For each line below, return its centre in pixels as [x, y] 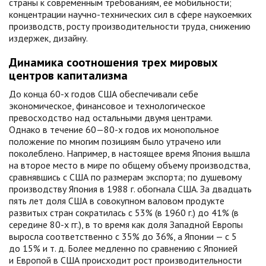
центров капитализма [68, 75]
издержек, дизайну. [48, 38]
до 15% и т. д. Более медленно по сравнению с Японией [123, 248]
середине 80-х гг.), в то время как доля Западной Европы [126, 224]
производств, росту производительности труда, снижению [130, 26]
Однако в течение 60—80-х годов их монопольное [114, 129]
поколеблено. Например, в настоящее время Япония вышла [129, 153]
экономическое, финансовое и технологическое [107, 106]
